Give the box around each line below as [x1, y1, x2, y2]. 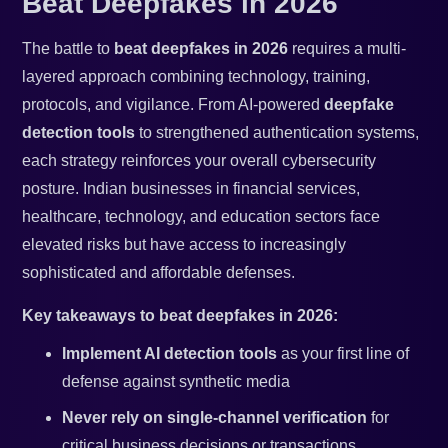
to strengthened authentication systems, [135, 124, 420, 142]
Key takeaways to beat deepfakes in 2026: [22, 307, 339, 325]
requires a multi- [288, 40, 407, 58]
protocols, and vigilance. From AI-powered [22, 96, 325, 114]
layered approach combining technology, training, [22, 68, 371, 86]
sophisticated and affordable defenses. [22, 264, 296, 282]
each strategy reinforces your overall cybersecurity [22, 152, 377, 170]
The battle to [22, 40, 115, 58]
